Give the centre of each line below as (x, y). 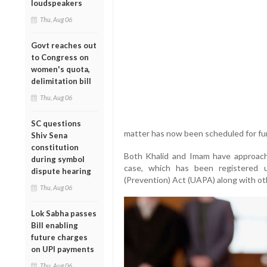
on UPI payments (63, 249)
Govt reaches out (64, 45)
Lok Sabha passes (64, 213)
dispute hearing (61, 171)
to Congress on (60, 57)
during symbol (58, 159)
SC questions (56, 123)
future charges (59, 237)
